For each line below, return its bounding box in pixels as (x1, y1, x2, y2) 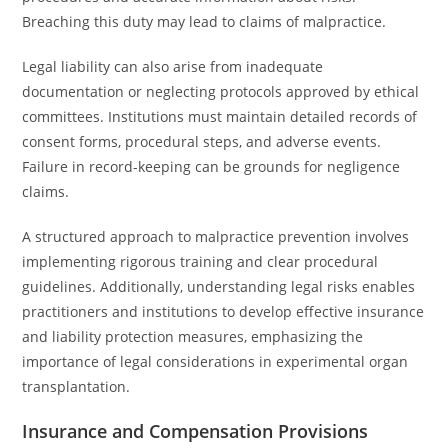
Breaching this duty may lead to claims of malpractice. (22, 12, 387, 31)
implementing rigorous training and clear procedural (22, 252, 379, 271)
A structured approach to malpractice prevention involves (22, 227, 410, 246)
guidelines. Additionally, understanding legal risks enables (22, 277, 416, 296)
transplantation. (22, 377, 131, 396)
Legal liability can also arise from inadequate (22, 57, 324, 76)
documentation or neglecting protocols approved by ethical (22, 82, 420, 101)
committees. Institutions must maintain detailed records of (22, 107, 418, 126)
